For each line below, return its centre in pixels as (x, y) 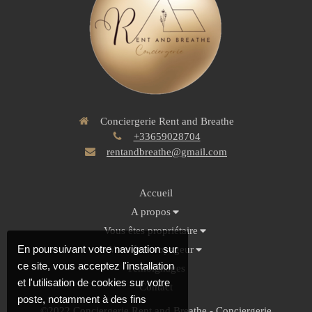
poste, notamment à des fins (82, 299)
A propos (151, 212)
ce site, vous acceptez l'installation (96, 266)
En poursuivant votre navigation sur (97, 249)
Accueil (156, 193)
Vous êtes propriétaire (151, 231)
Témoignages (156, 268)
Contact (156, 287)
